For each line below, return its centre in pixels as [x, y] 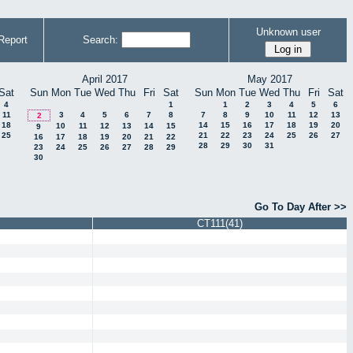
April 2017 [105, 79]
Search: [100, 40]
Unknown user [288, 32]
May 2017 [269, 79]
